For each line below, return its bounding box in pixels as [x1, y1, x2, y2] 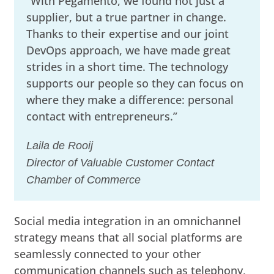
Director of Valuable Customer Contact [26, 156, 215, 169]
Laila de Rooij [26, 139, 94, 152]
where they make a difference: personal [26, 92, 234, 107]
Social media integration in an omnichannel [14, 213, 242, 228]
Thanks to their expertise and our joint [26, 26, 229, 41]
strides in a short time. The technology [26, 59, 229, 74]
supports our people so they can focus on [26, 75, 244, 91]
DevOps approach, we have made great [26, 42, 231, 57]
